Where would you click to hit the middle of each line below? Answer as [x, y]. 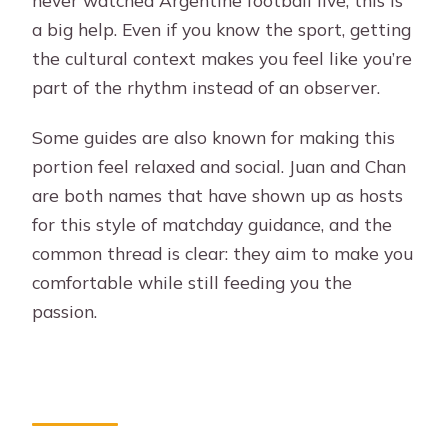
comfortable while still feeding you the [192, 281]
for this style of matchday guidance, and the [212, 223]
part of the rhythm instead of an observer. [206, 86]
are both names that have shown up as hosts [218, 194]
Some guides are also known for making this [214, 136]
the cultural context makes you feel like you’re [222, 57]
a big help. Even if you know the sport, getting [222, 28]
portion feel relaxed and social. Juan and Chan [219, 165]
